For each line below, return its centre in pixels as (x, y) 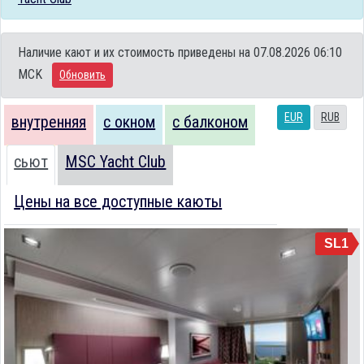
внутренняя (49, 121)
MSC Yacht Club (116, 161)
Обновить (82, 74)
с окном (130, 121)
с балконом (210, 121)
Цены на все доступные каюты (118, 201)
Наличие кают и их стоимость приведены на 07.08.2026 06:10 (180, 52)
